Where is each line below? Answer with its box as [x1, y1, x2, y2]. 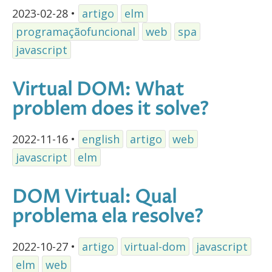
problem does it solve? [12, 97, 208, 122]
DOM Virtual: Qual [12, 185, 177, 210]
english [82, 131, 120, 146]
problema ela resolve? [12, 204, 203, 229]
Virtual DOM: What [12, 77, 184, 103]
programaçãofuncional [16, 24, 135, 39]
